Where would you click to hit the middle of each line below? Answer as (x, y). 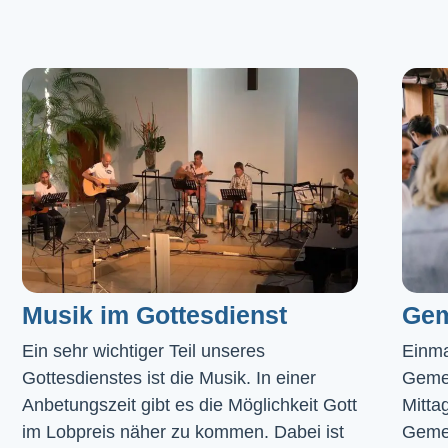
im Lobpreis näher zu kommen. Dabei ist (183, 431)
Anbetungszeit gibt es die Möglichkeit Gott (189, 404)
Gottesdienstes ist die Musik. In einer (169, 377)
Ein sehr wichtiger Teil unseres (143, 350)
